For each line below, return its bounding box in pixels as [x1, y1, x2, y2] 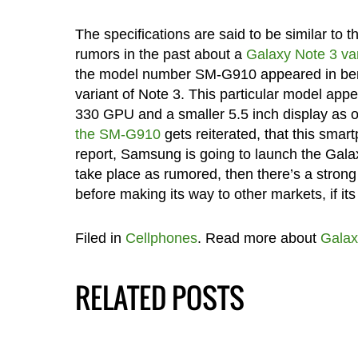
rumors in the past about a [74, 46, 246, 63]
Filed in [74, 230, 125, 247]
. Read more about [197, 230, 320, 247]
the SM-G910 [74, 126, 161, 143]
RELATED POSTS [74, 276, 245, 319]
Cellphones [125, 230, 197, 247]
